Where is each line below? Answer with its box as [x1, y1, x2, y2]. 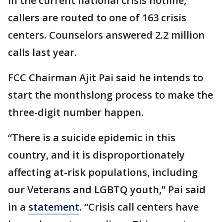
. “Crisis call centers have [79, 200, 199, 214]
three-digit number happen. [8, 106, 144, 119]
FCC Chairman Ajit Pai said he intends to [8, 71, 203, 84]
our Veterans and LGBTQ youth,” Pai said [8, 183, 206, 196]
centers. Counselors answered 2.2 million [8, 28, 205, 42]
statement [28, 200, 79, 214]
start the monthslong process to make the [8, 88, 213, 102]
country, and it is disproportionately [8, 148, 185, 162]
